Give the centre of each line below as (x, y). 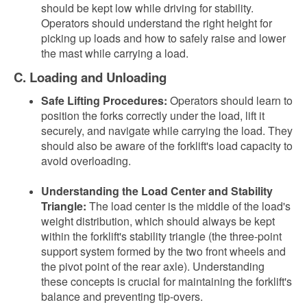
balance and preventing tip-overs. (122, 296)
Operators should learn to (230, 100)
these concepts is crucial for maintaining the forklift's (167, 281)
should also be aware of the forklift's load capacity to (167, 146)
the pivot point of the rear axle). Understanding (153, 266)
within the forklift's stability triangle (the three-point (161, 236)
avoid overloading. (86, 161)
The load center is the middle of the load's (188, 206)
